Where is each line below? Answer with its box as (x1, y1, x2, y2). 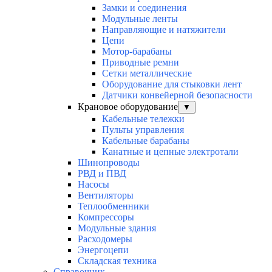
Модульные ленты (102, 13, 178, 24)
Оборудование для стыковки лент (102, 79, 242, 90)
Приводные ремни (102, 57, 179, 68)
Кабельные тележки (102, 114, 185, 124)
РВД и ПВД (78, 168, 126, 179)
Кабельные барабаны (102, 135, 189, 146)
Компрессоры (78, 212, 134, 223)
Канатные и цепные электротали (102, 146, 239, 157)
